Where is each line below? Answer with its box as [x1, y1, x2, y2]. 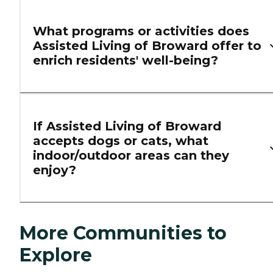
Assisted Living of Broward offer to [33, 38, 261, 54]
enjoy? [33, 163, 76, 178]
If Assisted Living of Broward [33, 119, 221, 134]
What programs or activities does [33, 24, 249, 39]
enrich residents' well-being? [33, 53, 218, 68]
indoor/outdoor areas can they [33, 148, 229, 163]
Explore [19, 244, 92, 267]
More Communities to [19, 222, 227, 245]
